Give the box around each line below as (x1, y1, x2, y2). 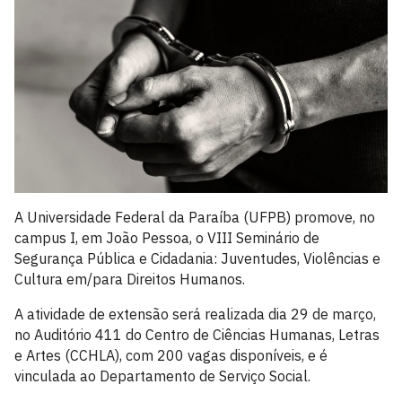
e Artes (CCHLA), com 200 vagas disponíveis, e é (14, 345, 328, 364)
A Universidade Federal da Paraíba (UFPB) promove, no (14, 207, 375, 226)
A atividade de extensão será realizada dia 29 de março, (14, 304, 376, 323)
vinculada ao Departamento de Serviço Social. (14, 366, 310, 385)
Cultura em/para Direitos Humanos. (14, 269, 249, 288)
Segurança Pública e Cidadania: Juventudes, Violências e (14, 249, 380, 267)
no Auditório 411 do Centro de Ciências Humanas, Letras (14, 325, 380, 344)
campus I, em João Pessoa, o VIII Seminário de (14, 228, 319, 247)
